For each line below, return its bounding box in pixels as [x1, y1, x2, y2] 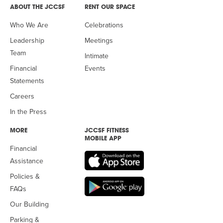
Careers [10, 92, 34, 101]
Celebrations [85, 21, 123, 29]
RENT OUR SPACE [85, 4, 135, 10]
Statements [10, 77, 44, 85]
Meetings [85, 36, 113, 45]
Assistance [10, 157, 43, 165]
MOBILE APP [85, 136, 121, 142]
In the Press [10, 108, 47, 116]
